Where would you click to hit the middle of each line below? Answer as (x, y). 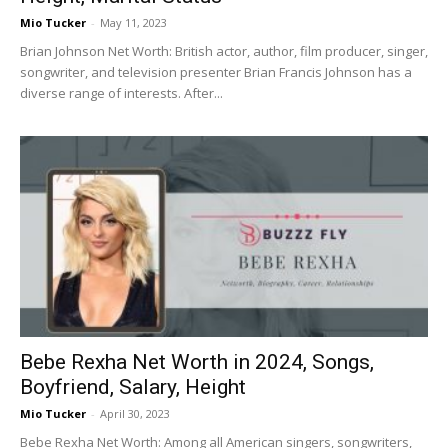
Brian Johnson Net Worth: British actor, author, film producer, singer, (224, 50)
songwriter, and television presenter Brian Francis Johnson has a (216, 71)
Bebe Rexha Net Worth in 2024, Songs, (197, 362)
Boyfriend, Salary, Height (133, 387)
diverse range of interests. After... (121, 92)
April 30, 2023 (135, 414)
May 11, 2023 (133, 22)
